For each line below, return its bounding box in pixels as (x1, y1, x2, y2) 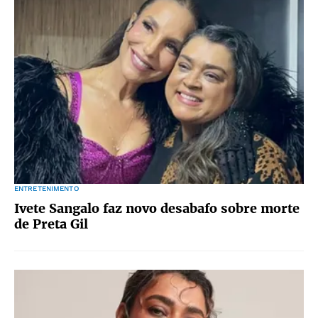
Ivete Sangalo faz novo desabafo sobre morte (14, 200, 300, 216)
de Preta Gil (14, 216, 88, 232)
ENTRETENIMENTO (14, 185, 79, 192)
